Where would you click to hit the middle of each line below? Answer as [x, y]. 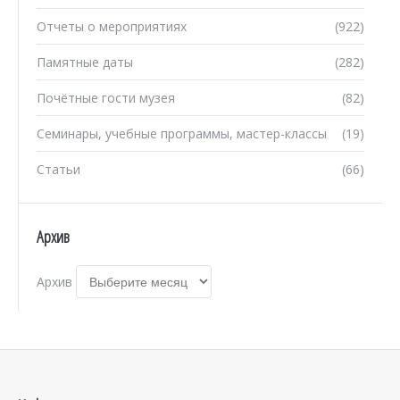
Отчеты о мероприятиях [112, 26]
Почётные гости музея [106, 98]
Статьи [58, 169]
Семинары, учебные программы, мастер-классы [182, 133]
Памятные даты [85, 62]
